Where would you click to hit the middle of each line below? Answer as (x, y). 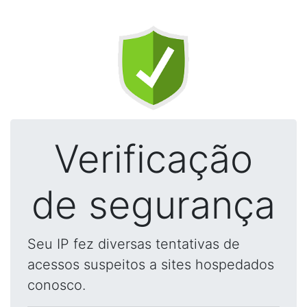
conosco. (57, 285)
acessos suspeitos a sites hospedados (151, 265)
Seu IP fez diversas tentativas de (134, 244)
